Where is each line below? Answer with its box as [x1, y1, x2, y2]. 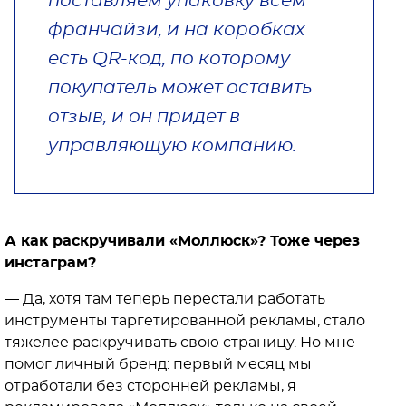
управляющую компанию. [48, 137, 296, 156]
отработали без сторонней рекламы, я [5, 379, 296, 394]
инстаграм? [5, 256, 96, 271]
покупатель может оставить [48, 79, 312, 98]
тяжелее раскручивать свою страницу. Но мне [5, 335, 355, 351]
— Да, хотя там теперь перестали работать [5, 292, 325, 307]
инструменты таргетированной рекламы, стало [5, 314, 365, 329]
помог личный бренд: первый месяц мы [5, 357, 312, 372]
